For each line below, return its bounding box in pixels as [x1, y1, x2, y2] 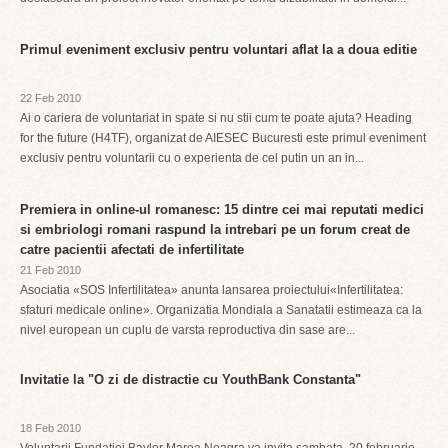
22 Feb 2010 [20, 92, 81, 104]
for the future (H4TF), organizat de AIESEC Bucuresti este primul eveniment [20, 131, 426, 145]
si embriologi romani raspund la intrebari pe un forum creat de [20, 222, 410, 237]
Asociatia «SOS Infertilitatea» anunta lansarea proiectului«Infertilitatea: [20, 283, 403, 297]
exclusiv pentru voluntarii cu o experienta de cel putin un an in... [20, 151, 364, 165]
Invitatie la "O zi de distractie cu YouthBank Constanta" [20, 372, 361, 387]
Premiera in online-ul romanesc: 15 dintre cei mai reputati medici [20, 202, 424, 217]
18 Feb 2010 [20, 422, 81, 434]
